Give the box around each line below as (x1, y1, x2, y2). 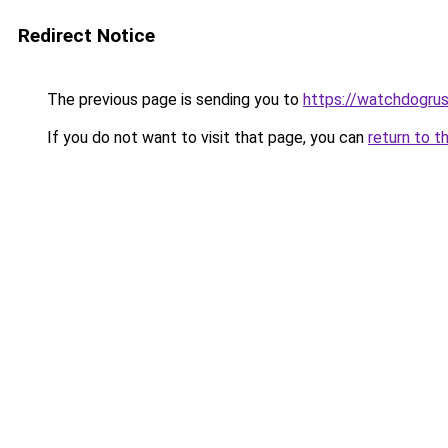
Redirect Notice (18, 24, 155, 47)
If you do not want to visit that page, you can (43, 128, 368, 147)
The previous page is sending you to (43, 90, 303, 109)
